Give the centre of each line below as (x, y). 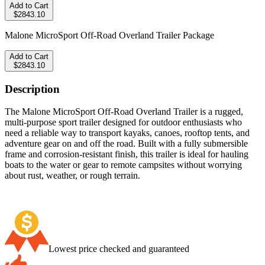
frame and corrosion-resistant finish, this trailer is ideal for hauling (127, 154)
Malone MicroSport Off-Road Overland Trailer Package (109, 35)
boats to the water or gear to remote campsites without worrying (123, 165)
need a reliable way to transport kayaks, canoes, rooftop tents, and (127, 133)
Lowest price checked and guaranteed (119, 249)
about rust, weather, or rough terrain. (72, 176)
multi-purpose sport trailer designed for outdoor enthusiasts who (123, 122)
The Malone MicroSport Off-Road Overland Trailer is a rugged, (124, 112)
